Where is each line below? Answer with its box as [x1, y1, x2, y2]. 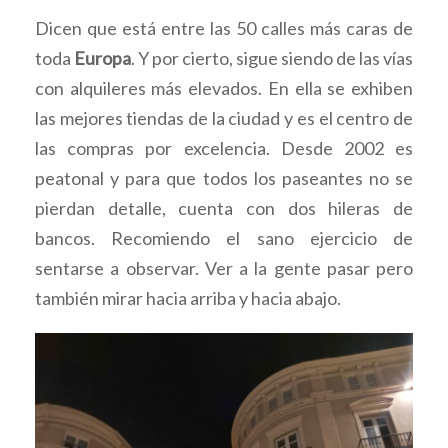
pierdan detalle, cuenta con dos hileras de [35, 196, 413, 219]
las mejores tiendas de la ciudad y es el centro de [35, 106, 413, 129]
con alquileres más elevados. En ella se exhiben [35, 76, 413, 99]
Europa [74, 46, 131, 69]
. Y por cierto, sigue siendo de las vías [131, 46, 413, 69]
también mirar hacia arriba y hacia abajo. [35, 286, 341, 309]
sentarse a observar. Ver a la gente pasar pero [35, 256, 413, 279]
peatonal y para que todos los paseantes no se [35, 166, 413, 189]
